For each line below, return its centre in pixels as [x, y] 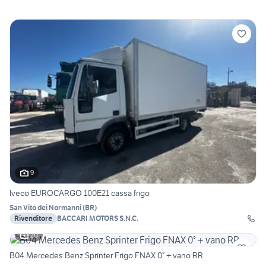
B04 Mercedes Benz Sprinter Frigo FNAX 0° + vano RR [106, 255]
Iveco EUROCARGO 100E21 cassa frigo [80, 193]
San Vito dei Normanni [45, 207]
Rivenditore [33, 218]
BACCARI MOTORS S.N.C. [98, 218]
